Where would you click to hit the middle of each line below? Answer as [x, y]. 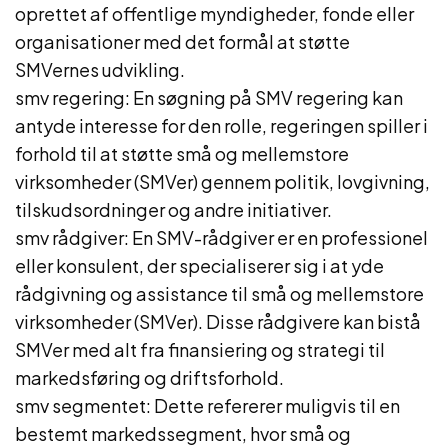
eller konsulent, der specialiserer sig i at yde [199, 265]
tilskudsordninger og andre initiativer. [173, 209]
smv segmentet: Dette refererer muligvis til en [207, 405]
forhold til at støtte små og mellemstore [182, 153]
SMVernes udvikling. [100, 69]
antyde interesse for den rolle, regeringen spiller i [221, 125]
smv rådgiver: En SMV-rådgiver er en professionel [221, 237]
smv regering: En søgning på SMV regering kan [209, 97]
